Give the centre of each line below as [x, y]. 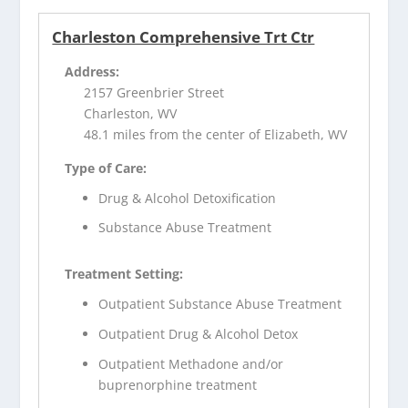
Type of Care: [106, 168]
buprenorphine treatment [178, 384]
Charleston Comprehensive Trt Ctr [184, 36]
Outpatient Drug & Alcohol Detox [199, 333]
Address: [92, 71]
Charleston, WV [131, 113]
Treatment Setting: [124, 274]
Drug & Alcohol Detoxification [188, 198]
